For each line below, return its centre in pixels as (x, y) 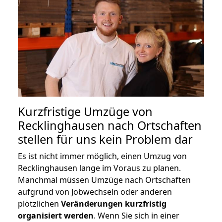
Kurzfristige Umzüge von (85, 111)
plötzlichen (39, 203)
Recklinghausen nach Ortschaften (110, 125)
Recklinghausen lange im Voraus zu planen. (99, 168)
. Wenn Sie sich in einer (137, 215)
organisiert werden (56, 215)
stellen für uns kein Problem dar (105, 139)
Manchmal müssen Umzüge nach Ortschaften (104, 180)
